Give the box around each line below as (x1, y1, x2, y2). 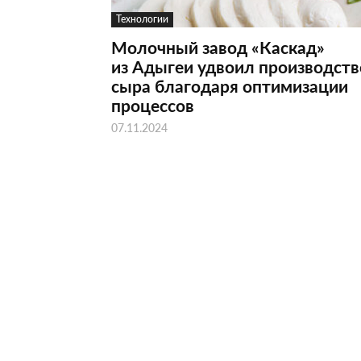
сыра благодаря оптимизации (111, 74, 348, 98)
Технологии (116, 12, 168, 26)
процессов (111, 93, 194, 117)
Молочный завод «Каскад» (111, 35, 325, 59)
